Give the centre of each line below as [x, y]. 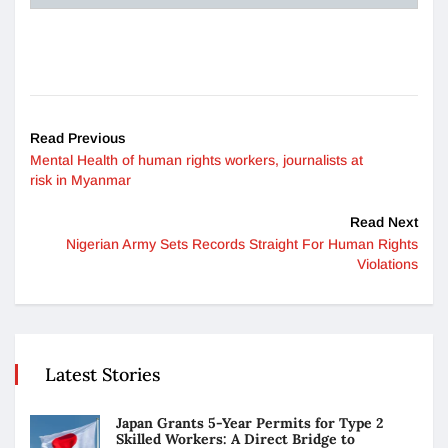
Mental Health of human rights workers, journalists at [196, 159]
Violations [387, 263]
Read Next [384, 221]
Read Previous [78, 137]
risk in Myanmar [80, 179]
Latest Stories [102, 374]
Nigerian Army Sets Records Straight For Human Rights [242, 243]
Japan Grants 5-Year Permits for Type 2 [249, 422]
